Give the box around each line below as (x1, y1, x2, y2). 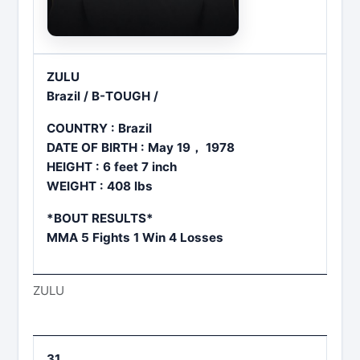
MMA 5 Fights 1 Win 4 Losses (47, 230, 223, 246)
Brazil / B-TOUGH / (47, 88, 158, 104)
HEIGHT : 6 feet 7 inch (47, 159, 177, 175)
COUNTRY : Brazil (47, 121, 152, 137)
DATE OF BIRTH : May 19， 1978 (47, 140, 235, 156)
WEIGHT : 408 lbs (47, 178, 153, 194)
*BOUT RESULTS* (47, 211, 153, 227)
